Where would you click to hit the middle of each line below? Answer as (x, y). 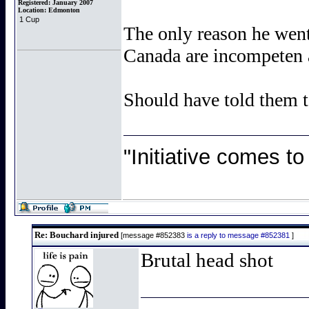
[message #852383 (153, 235)
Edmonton (64, 10)
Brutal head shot (207, 260)
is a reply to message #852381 (238, 235)
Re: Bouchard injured (76, 235)
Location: (33, 10)
